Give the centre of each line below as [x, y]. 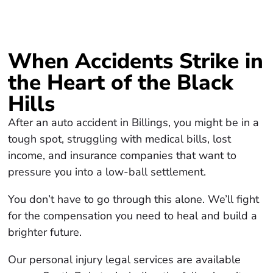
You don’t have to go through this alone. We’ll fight [134, 200]
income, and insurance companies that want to [122, 156]
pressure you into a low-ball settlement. [107, 172]
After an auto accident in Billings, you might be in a [134, 123]
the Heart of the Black [121, 83]
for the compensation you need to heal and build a [133, 216]
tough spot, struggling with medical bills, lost [120, 139]
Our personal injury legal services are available [125, 260]
